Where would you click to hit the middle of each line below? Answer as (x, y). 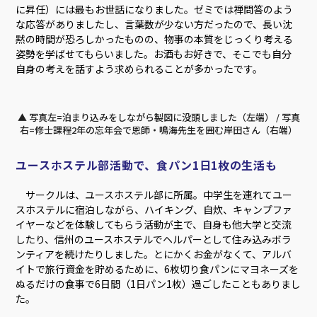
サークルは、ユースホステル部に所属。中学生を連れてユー (154, 194)
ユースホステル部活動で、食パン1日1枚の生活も (146, 165)
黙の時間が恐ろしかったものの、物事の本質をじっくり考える (155, 39)
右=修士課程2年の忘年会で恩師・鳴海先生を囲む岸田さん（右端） (158, 129)
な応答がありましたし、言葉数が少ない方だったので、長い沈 (154, 24)
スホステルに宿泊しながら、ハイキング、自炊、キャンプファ (154, 209)
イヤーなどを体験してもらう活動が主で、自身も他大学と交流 (154, 224)
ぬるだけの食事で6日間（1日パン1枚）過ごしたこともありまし (158, 283)
